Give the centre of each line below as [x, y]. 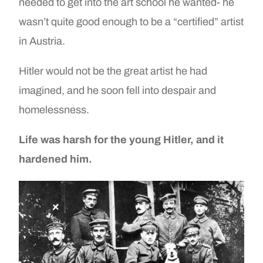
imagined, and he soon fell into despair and [118, 91]
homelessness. [54, 110]
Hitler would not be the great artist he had [113, 71]
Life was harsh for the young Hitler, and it [122, 140]
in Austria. [42, 41]
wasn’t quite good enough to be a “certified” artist [131, 22]
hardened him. [56, 159]
